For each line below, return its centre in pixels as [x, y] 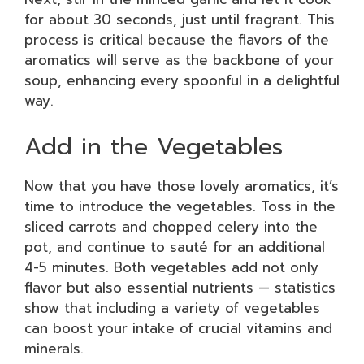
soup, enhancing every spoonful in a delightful [182, 80]
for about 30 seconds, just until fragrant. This [180, 19]
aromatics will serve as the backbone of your [179, 60]
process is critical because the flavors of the [177, 40]
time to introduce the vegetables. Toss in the [180, 206]
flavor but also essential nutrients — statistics [180, 287]
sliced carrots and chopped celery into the [171, 226]
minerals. [54, 348]
